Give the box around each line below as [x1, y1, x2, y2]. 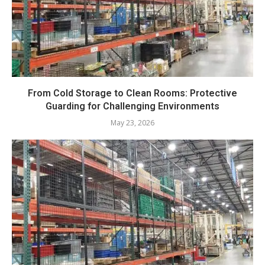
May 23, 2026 [111, 118, 154, 128]
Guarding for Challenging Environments [46, 101, 219, 112]
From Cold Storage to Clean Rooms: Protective [28, 88, 237, 99]
